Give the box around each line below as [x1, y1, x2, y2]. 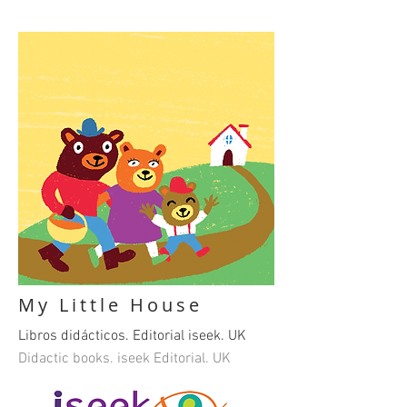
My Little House [18, 293, 203, 317]
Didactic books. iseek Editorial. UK [18, 350, 231, 368]
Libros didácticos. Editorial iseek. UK [18, 327, 246, 345]
